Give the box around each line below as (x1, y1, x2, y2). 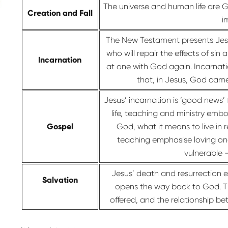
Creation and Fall (27, 8, 93, 18)
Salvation (42, 175, 78, 185)
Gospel (46, 122, 73, 132)
